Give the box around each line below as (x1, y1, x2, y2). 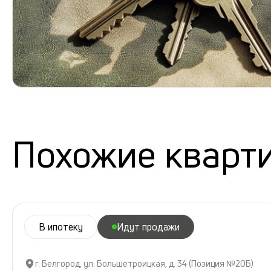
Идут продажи (117, 220, 180, 233)
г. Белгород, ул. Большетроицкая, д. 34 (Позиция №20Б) (35, 257, 253, 269)
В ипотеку (39, 220, 83, 233)
